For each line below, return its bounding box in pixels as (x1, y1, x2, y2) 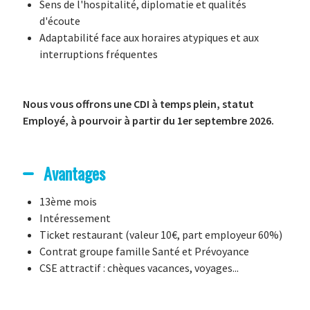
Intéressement (39, 211, 111, 225)
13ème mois (39, 194, 97, 208)
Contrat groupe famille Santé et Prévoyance (39, 244, 249, 258)
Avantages (43, 161, 105, 185)
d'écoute (39, 14, 80, 28)
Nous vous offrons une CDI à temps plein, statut (22, 97, 254, 111)
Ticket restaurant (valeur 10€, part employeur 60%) (39, 228, 282, 241)
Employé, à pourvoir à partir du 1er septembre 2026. (22, 113, 274, 127)
